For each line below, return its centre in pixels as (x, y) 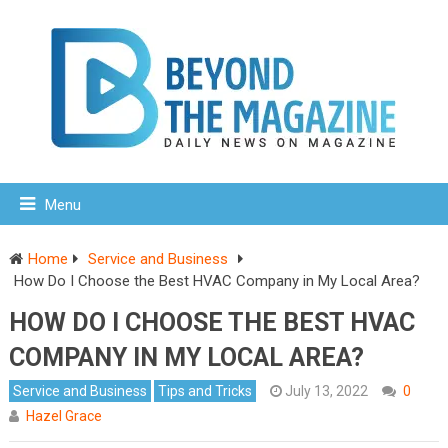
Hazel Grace (63, 415)
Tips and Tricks (204, 390)
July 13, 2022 (326, 390)
